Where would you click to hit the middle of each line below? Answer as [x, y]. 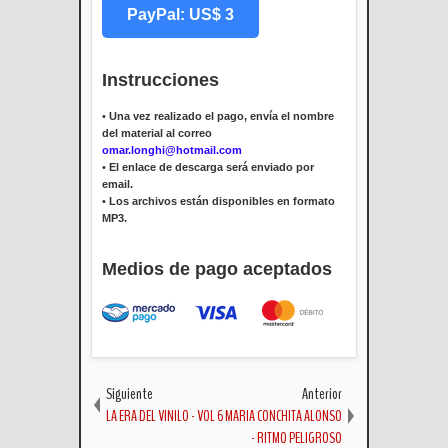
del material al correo [157, 132]
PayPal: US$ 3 [180, 14]
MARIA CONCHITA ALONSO [283, 416]
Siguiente [129, 394]
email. [117, 183]
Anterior [322, 394]
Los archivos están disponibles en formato [222, 200]
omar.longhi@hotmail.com [172, 149]
